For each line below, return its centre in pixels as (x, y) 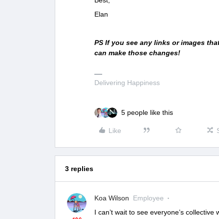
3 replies (79, 168)
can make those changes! (137, 53)
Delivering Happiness (127, 82)
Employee (148, 198)
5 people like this (147, 112)
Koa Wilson (112, 198)
